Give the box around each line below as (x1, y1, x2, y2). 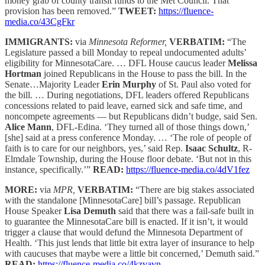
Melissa (228, 57, 257, 68)
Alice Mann (5, 121, 51, 132)
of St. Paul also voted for (156, 79, 251, 89)
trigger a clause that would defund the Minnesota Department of (5, 227, 243, 237)
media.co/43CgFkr (5, 16, 75, 27)
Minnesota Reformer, (89, 36, 169, 47)
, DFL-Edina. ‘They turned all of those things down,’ (51, 121, 249, 132)
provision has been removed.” (5, 5, 118, 16)
